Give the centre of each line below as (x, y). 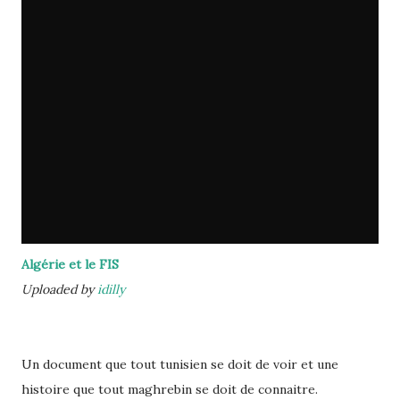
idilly (111, 289)
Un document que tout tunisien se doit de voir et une (180, 364)
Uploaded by (59, 289)
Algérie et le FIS (70, 264)
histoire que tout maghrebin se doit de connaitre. (170, 389)
